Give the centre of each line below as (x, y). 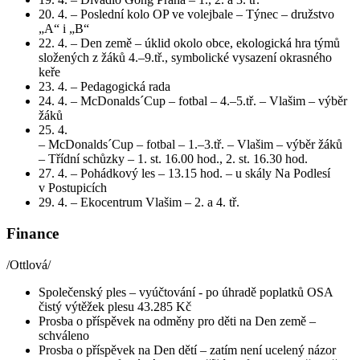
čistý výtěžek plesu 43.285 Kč (115, 306)
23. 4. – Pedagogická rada (104, 87)
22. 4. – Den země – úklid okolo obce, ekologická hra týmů (189, 43)
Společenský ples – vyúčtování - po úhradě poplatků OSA (186, 292)
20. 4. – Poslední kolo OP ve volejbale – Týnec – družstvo (186, 14)
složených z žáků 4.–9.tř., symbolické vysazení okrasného (185, 58)
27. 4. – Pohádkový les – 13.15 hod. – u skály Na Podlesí (184, 174)
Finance (33, 233)
